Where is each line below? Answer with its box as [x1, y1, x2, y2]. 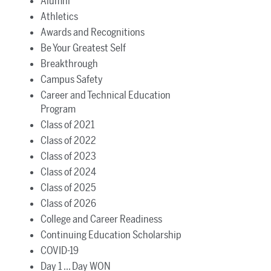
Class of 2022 [40, 134, 96, 146]
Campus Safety [40, 73, 103, 85]
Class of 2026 [40, 197, 96, 209]
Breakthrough [40, 57, 98, 70]
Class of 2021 [40, 118, 94, 131]
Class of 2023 [40, 149, 96, 162]
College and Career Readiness [40, 212, 162, 225]
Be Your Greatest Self [40, 41, 126, 54]
